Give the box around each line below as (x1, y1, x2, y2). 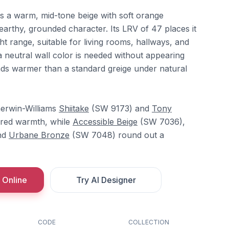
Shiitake (59, 103, 89, 113)
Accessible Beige (73, 116, 138, 127)
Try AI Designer (76, 174, 136, 185)
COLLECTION (128, 218, 169, 226)
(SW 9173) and (89, 103, 152, 113)
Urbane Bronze (9, 129, 70, 140)
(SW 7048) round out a (70, 129, 164, 140)
